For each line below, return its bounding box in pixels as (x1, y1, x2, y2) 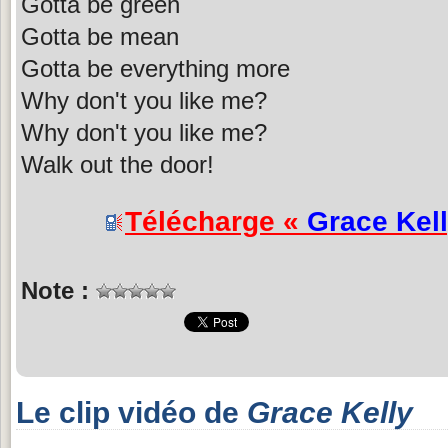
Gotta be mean (21, 22, 179, 50)
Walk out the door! (21, 150, 214, 178)
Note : (21, 276, 96, 304)
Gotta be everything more (21, 54, 290, 82)
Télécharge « (125, 205, 307, 237)
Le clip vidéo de (16, 395, 247, 429)
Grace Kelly (247, 395, 413, 429)
